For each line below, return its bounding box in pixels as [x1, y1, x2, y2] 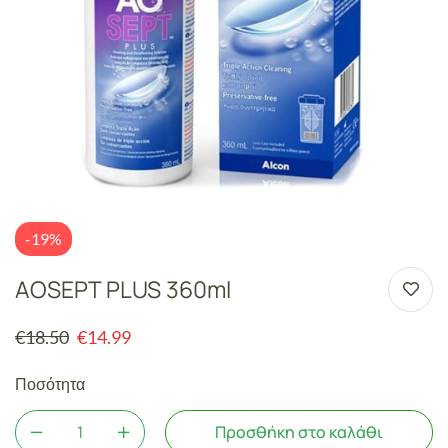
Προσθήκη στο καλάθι [215, 420, 383, 443]
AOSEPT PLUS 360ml [15, 273, 231, 305]
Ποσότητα [15, 373, 85, 393]
